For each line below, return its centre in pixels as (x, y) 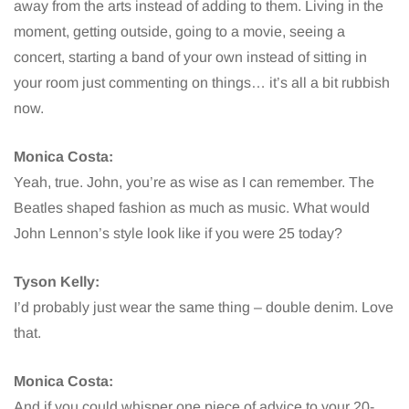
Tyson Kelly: (57, 281)
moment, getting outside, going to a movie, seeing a (179, 31)
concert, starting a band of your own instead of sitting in (190, 57)
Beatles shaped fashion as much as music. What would (192, 207)
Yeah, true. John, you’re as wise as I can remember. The (194, 182)
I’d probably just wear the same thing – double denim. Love (204, 307)
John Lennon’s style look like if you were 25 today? (178, 233)
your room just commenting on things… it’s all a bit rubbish (202, 82)
